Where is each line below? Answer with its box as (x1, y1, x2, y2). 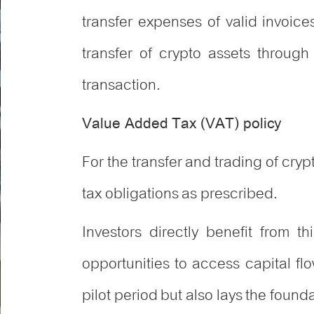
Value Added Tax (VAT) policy (82, 109, 281, 139)
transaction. (82, 69, 161, 102)
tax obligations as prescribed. (82, 177, 278, 210)
